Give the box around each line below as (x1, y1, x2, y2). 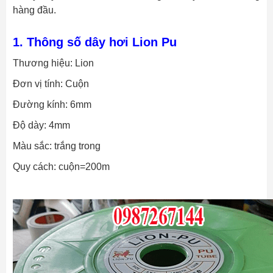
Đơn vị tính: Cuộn (13, 79, 89, 90)
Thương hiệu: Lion (13, 58, 94, 69)
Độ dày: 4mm (13, 120, 70, 131)
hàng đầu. (13, 5, 56, 16)
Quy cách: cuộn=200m (13, 161, 110, 172)
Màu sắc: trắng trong (13, 141, 101, 152)
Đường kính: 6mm (13, 99, 91, 110)
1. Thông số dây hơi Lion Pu (13, 35, 177, 49)
